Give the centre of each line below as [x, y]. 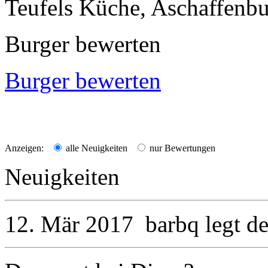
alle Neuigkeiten [95, 148]
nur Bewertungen [181, 148]
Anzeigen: [24, 148]
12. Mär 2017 [69, 224]
